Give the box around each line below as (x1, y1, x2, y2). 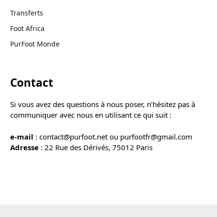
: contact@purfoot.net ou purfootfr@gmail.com (33, 131, 192, 141)
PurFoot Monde (10, 39, 60, 48)
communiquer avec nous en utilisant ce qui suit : (10, 109, 171, 120)
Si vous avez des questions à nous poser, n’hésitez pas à (10, 99, 195, 109)
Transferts (10, 8, 43, 17)
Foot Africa (10, 24, 45, 33)
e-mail (10, 131, 33, 141)
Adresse (10, 142, 39, 152)
